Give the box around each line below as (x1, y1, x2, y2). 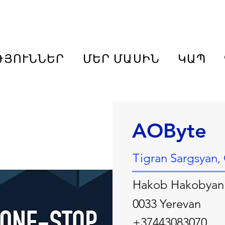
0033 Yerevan (133, 196, 201, 211)
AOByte (132, 119, 206, 143)
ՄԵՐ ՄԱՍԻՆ (82, 51, 160, 66)
